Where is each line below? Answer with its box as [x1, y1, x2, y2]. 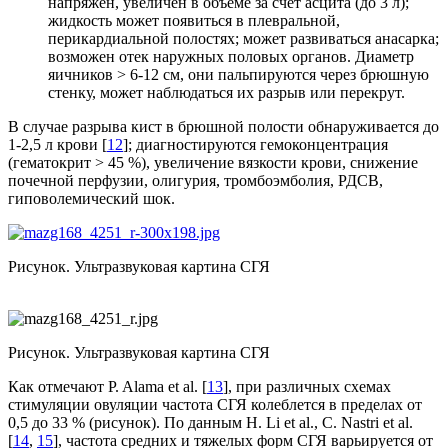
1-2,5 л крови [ [8, 136, 107, 154]
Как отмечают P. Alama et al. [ [8, 378, 207, 396]
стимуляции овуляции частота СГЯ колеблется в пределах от [8, 396, 422, 414]
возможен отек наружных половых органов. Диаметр [48, 48, 414, 66]
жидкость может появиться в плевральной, [48, 12, 340, 30]
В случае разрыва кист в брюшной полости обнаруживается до [8, 118, 439, 136]
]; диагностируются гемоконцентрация [123, 136, 388, 154]
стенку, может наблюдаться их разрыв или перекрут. [48, 84, 405, 102]
